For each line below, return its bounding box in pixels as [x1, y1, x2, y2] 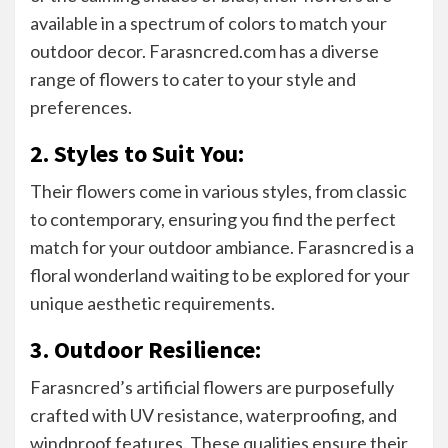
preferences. [30, 95, 132, 118]
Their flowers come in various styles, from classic [30, 179, 407, 202]
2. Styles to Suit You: [30, 137, 244, 169]
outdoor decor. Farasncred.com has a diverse [30, 39, 379, 62]
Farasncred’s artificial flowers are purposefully [30, 375, 394, 398]
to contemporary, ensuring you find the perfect [30, 207, 396, 230]
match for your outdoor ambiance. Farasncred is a [30, 235, 414, 258]
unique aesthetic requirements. [30, 291, 275, 314]
